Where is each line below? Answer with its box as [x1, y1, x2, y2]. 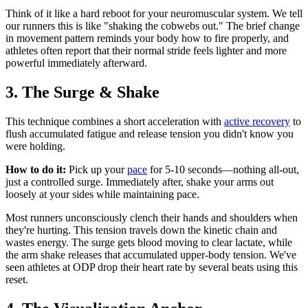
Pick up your [66, 163, 127, 175]
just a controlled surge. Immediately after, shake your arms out [5, 175, 274, 188]
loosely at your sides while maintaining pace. [5, 188, 199, 200]
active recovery [224, 115, 290, 127]
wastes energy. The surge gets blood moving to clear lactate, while [5, 236, 292, 248]
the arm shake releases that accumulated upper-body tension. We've [5, 248, 296, 261]
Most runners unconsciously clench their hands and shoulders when [5, 211, 298, 223]
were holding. [5, 140, 65, 152]
